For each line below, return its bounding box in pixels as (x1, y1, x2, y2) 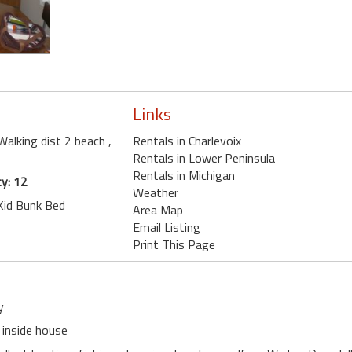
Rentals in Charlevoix (132, 131, 241, 150)
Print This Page (132, 235, 215, 254)
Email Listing (132, 218, 200, 236)
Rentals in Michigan (132, 166, 235, 185)
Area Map (132, 200, 183, 219)
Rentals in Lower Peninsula (132, 148, 275, 167)
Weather (132, 183, 178, 202)
